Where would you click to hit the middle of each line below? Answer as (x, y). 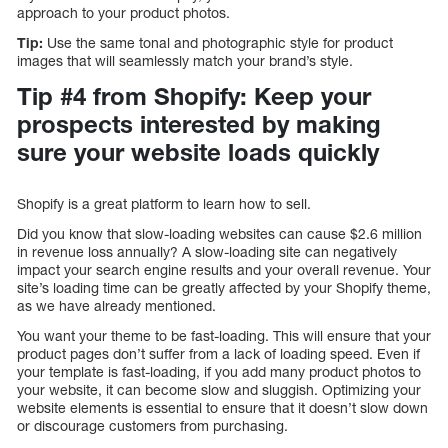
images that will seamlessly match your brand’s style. (185, 60)
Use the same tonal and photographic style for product (218, 42)
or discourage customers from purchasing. (152, 425)
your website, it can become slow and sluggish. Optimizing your (219, 389)
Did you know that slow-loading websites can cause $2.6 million (219, 233)
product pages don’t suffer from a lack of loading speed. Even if (218, 353)
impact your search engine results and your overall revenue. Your (224, 269)
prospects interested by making (199, 123)
